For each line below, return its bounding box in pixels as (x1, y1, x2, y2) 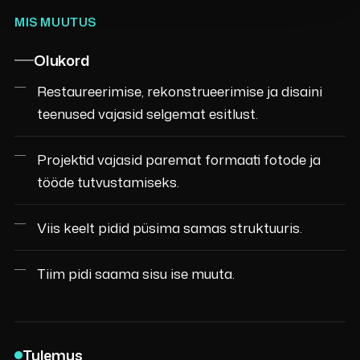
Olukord (33, 49, 89, 71)
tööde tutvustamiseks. (36, 171, 179, 191)
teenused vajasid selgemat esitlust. (36, 103, 258, 123)
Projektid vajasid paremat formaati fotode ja (36, 149, 321, 169)
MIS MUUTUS (14, 13, 96, 31)
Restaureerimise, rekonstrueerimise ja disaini (36, 80, 322, 100)
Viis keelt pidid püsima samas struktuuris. (36, 217, 302, 237)
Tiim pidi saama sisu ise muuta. (36, 263, 235, 283)
